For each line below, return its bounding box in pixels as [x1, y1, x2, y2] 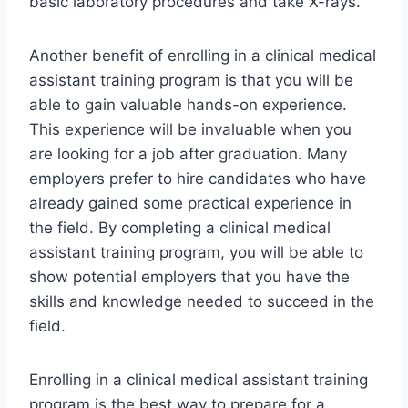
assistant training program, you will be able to [29, 243, 363, 262]
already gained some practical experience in [29, 194, 352, 213]
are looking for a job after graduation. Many [29, 145, 347, 164]
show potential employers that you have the [29, 268, 350, 287]
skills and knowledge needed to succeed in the [29, 292, 374, 311]
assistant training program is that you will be [29, 71, 353, 90]
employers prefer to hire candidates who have [29, 169, 366, 189]
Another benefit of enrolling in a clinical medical [29, 46, 376, 66]
